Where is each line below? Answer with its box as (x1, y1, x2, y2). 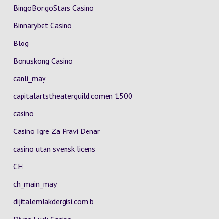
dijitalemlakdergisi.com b (13, 197, 94, 206)
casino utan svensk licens (13, 144, 95, 153)
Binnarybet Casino (13, 21, 72, 30)
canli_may (13, 73, 45, 83)
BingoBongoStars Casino (13, 3, 94, 13)
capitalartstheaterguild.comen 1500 (13, 91, 132, 101)
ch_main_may (13, 179, 57, 189)
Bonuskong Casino (13, 56, 73, 66)
